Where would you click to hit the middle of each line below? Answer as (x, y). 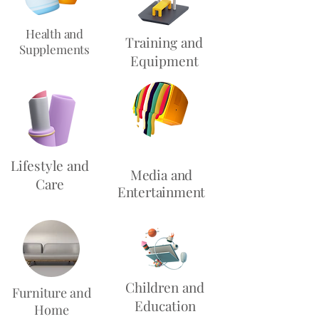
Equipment (164, 61)
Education (165, 305)
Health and (54, 33)
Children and (165, 287)
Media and (161, 174)
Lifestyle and (50, 165)
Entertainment (161, 192)
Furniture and (52, 293)
